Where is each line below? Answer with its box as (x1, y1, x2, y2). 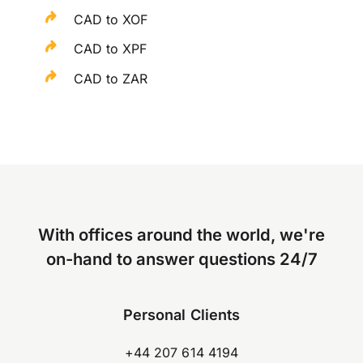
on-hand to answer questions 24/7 (45, 249, 318, 270)
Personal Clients (123, 305, 240, 324)
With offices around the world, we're (38, 224, 325, 246)
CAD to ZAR (74, 70, 148, 88)
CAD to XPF (74, 41, 147, 58)
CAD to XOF (74, 11, 148, 28)
